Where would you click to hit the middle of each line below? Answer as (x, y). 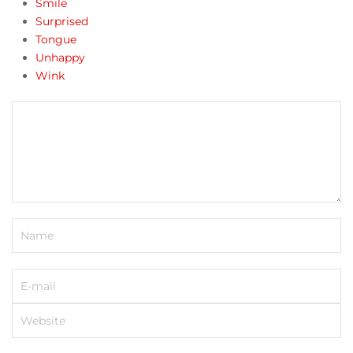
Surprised (62, 21)
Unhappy (60, 57)
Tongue (56, 39)
